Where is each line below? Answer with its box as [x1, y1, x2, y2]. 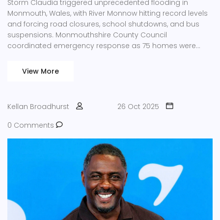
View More [22, 66, 59, 76]
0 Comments [7, 120, 56, 130]
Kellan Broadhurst [7, 101, 69, 111]
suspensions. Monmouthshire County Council [7, 29, 167, 40]
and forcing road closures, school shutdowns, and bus [7, 19, 199, 29]
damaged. [7, 51, 45, 61]
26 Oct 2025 [117, 101, 159, 111]
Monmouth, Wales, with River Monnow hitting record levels [7, 8, 208, 18]
